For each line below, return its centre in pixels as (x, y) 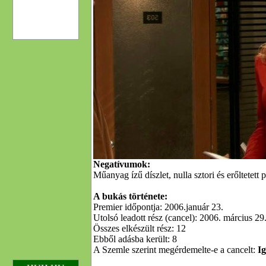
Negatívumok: (122, 164)
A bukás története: (130, 196)
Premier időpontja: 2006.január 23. (158, 207)
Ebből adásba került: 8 (135, 239)
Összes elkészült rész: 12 (140, 228)
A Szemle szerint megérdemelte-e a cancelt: (175, 250)
